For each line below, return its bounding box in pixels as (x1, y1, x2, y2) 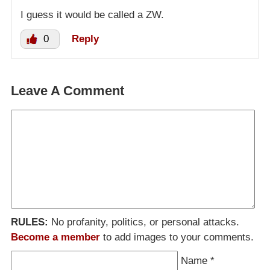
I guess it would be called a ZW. (20, 9, 164, 21)
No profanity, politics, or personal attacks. (48, 216, 239, 228)
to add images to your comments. (100, 231, 254, 243)
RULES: (11, 216, 48, 228)
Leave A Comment (11, 83, 124, 99)
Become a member (11, 231, 100, 243)
